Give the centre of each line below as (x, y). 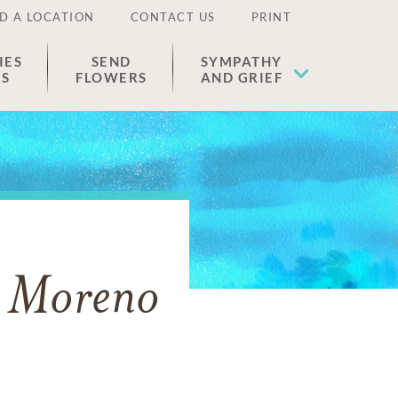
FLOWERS (111, 77)
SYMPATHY (241, 61)
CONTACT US (173, 17)
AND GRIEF (241, 77)
